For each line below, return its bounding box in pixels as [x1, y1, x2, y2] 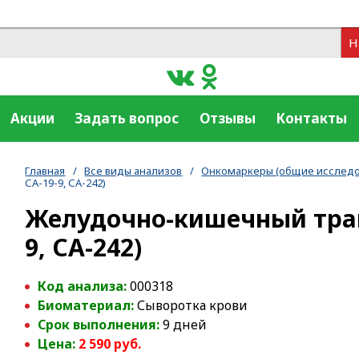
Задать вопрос [75, 109, 179, 127]
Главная [25, 163, 66, 178]
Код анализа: [38, 277, 131, 295]
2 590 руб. [79, 335, 142, 353]
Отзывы [199, 109, 256, 127]
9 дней [159, 316, 208, 333]
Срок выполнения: [38, 316, 160, 333]
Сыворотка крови [137, 296, 248, 314]
